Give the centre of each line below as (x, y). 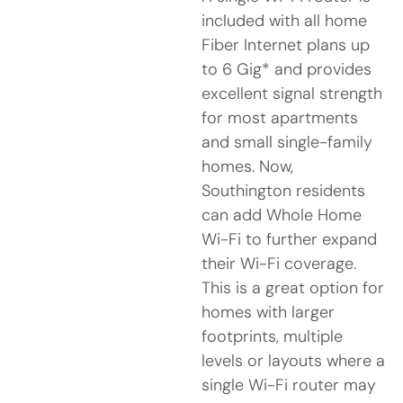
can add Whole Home (282, 215)
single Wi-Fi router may (289, 385)
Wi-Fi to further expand (289, 239)
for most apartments (280, 117)
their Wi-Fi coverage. (279, 263)
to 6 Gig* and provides (287, 69)
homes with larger (268, 312)
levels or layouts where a (293, 360)
